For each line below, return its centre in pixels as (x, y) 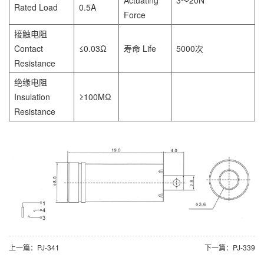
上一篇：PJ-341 (34, 247)
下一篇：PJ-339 (230, 247)
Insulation (32, 96)
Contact (29, 48)
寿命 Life (140, 48)
